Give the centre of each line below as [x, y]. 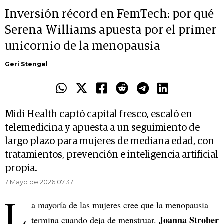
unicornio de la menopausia [83, 47]
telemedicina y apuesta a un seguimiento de [102, 128]
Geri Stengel [26, 64]
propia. [21, 169]
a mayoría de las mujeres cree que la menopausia [120, 205]
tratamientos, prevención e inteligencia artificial [112, 155]
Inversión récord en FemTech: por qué [109, 15]
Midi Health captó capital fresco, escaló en [99, 115]
